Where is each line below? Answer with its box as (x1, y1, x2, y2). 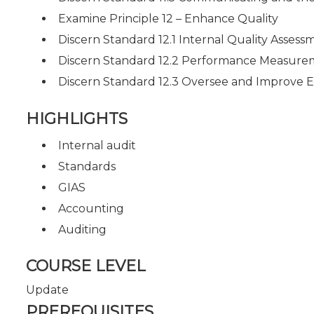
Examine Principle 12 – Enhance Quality (58, 12, 278, 25)
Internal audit (58, 138, 136, 152)
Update (26, 283, 69, 296)
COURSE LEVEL (26, 257, 145, 275)
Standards (58, 159, 116, 173)
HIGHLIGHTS (26, 109, 128, 128)
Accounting (58, 201, 124, 215)
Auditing (58, 222, 107, 236)
